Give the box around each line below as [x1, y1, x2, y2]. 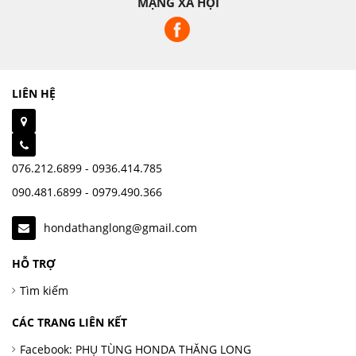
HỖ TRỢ [12, 256, 56, 271]
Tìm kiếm [20, 283, 68, 298]
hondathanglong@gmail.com [44, 220, 197, 235]
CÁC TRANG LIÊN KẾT [12, 315, 127, 330]
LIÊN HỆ [12, 86, 56, 101]
